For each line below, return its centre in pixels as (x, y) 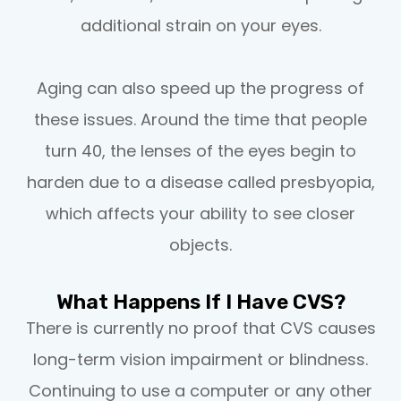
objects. (200, 244)
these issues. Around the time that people (200, 119)
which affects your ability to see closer (200, 213)
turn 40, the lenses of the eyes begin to (200, 150)
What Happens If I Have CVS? (200, 301)
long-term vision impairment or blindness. (200, 359)
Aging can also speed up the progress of (200, 88)
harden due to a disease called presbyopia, (200, 182)
